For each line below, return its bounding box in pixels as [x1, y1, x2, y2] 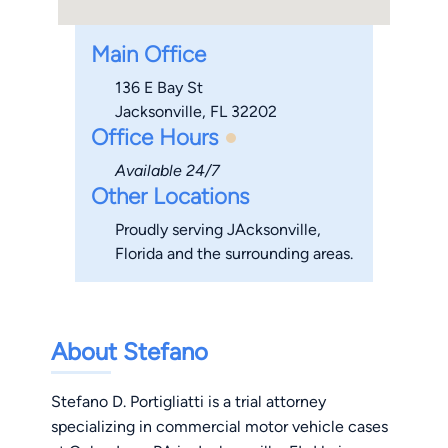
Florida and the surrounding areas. [114, 244, 353, 264]
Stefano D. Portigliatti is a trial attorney [51, 392, 326, 412]
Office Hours [90, 124, 218, 152]
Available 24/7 [114, 161, 220, 181]
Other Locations [90, 183, 249, 211]
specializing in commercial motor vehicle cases [51, 417, 388, 437]
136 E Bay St [114, 78, 203, 98]
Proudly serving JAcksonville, [114, 220, 321, 240]
